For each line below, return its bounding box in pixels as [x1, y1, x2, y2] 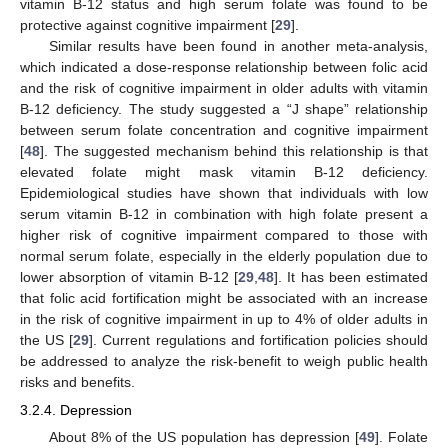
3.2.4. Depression [20, 402, 132, 419]
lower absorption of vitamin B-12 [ [20, 268, 239, 285]
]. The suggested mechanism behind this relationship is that [40, 142, 428, 159]
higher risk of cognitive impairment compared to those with [20, 226, 428, 243]
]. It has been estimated [274, 268, 429, 285]
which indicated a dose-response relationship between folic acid [20, 58, 428, 75]
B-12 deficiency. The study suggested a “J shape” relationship [20, 100, 428, 117]
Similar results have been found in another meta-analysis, [48, 37, 428, 54]
